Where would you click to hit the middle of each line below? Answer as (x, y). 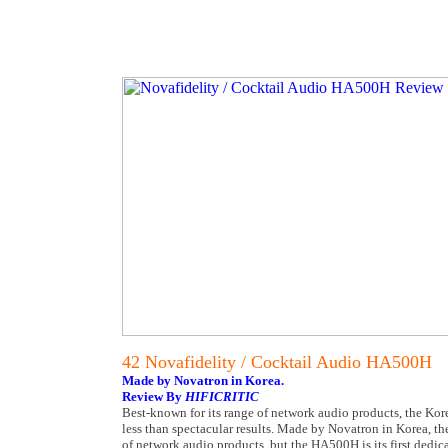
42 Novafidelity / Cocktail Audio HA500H (277, 362)
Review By (153, 397)
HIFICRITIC (222, 397)
